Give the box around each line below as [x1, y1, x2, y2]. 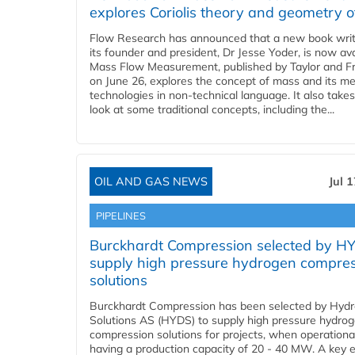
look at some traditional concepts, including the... [90, 102, 334, 117]
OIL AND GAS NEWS [94, 174, 208, 189]
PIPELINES [96, 209, 146, 223]
